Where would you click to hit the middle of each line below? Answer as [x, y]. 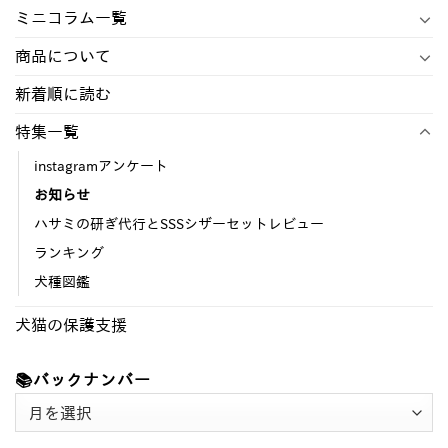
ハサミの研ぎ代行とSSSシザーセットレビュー [179, 224]
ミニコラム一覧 [71, 18]
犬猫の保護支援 [71, 325]
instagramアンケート [101, 166]
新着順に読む [63, 94]
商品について [63, 56]
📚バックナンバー [83, 380]
